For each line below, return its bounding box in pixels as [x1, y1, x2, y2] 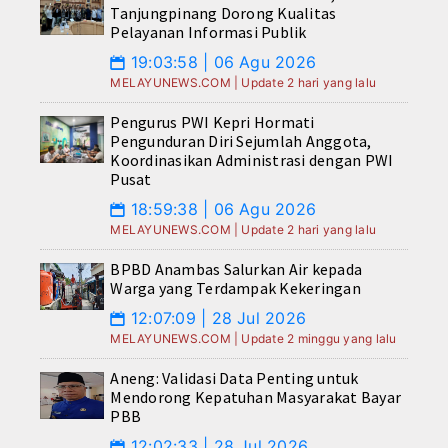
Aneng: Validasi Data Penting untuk [110, 368, 359, 389]
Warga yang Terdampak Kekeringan [110, 278, 361, 299]
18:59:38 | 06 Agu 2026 [125, 199, 317, 220]
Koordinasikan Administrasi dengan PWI [110, 150, 394, 171]
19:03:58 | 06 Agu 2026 [125, 52, 317, 73]
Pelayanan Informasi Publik [110, 22, 307, 43]
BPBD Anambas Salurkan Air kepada [110, 259, 363, 280]
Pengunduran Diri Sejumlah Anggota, [110, 131, 372, 152]
